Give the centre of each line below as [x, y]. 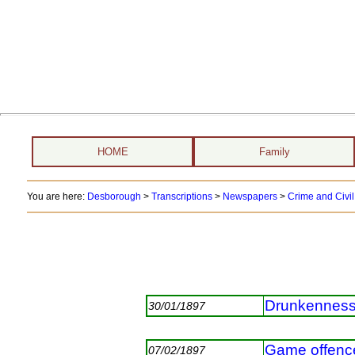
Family [274, 152]
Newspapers [250, 197]
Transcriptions [181, 197]
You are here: [57, 197]
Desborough [114, 197]
